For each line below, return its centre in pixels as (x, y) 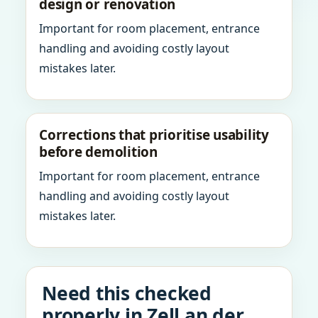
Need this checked (127, 293)
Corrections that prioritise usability (154, 135)
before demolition (98, 152)
